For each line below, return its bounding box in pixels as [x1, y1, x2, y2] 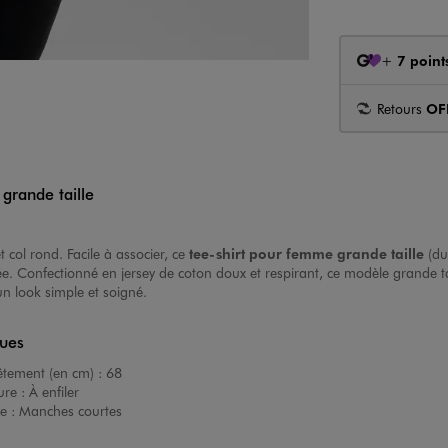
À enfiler [28, 382, 79, 402]
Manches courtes [18, 401, 122, 421]
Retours [376, 98, 426, 118]
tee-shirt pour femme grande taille [189, 244, 424, 263]
